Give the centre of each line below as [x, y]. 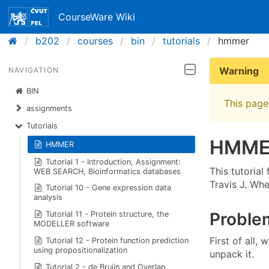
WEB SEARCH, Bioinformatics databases [107, 171]
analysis [48, 198]
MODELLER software [71, 224]
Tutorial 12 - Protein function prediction [117, 240]
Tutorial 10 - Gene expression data [109, 188]
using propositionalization [80, 250]
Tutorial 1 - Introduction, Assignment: [113, 162]
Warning [239, 71]
